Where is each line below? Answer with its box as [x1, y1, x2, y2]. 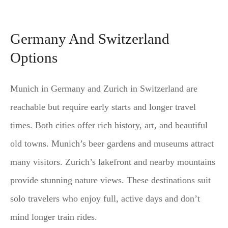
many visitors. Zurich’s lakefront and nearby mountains [10, 156, 215, 167]
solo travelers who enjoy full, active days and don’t [10, 193, 200, 204]
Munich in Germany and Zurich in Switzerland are [10, 83, 197, 94]
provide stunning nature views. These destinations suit [10, 175, 211, 185]
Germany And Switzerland [10, 30, 169, 47]
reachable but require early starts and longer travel [10, 101, 196, 112]
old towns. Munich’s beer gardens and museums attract [10, 138, 214, 149]
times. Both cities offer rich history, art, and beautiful [10, 120, 208, 130]
